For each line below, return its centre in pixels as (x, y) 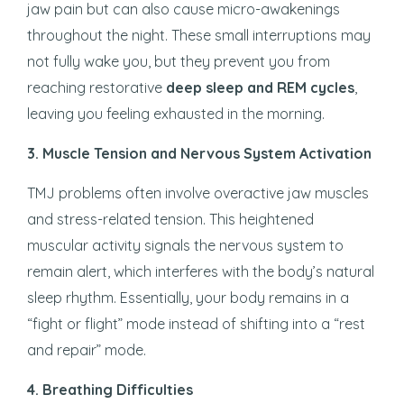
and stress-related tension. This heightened (170, 220)
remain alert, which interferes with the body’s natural (201, 272)
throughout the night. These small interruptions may (199, 36)
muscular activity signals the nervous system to (185, 246)
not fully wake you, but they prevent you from (179, 62)
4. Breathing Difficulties (110, 390)
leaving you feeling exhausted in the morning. (176, 114)
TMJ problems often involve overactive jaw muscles (198, 193)
